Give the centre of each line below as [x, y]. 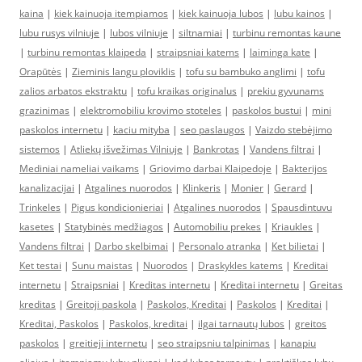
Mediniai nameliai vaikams [79, 168]
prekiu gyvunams [286, 91]
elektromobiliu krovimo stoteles [151, 110]
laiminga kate [280, 52]
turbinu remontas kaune [287, 33]
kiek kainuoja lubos [221, 13]
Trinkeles [40, 207]
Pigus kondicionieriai [117, 207]
